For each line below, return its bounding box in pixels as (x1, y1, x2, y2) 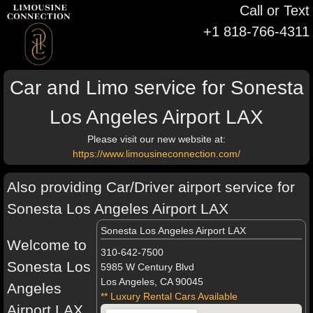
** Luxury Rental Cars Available (101, 291, 238, 302)
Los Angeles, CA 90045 (101, 276, 203, 287)
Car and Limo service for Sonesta (9, 77, 304, 99)
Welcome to (7, 237, 87, 253)
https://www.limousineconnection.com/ (73, 148, 240, 159)
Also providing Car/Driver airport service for (7, 179, 295, 195)
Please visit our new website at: (87, 133, 226, 145)
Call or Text (240, 3, 310, 18)
